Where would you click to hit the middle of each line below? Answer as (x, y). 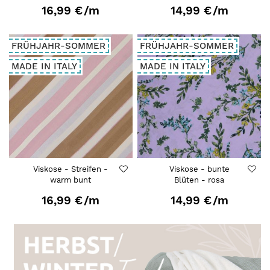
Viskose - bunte (199, 169)
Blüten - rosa (199, 180)
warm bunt (71, 180)
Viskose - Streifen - (71, 169)
